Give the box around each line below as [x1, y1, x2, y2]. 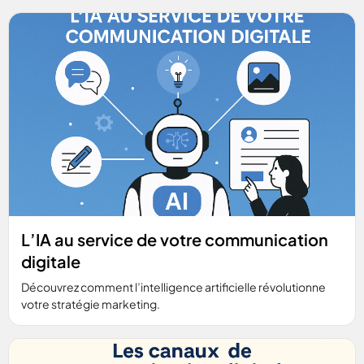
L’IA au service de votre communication [21, 228, 328, 249]
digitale [21, 250, 80, 271]
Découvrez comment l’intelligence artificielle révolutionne [21, 279, 326, 294]
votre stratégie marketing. [21, 296, 160, 311]
